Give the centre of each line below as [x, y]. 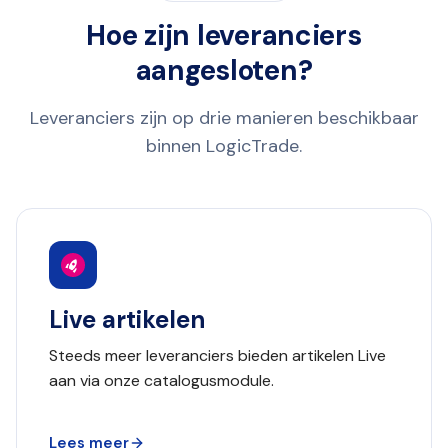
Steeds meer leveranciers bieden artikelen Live [217, 355]
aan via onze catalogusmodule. [161, 380]
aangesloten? [224, 70]
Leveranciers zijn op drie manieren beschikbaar [224, 118]
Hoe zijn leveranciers [224, 35]
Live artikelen [127, 319]
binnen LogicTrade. [224, 146]
